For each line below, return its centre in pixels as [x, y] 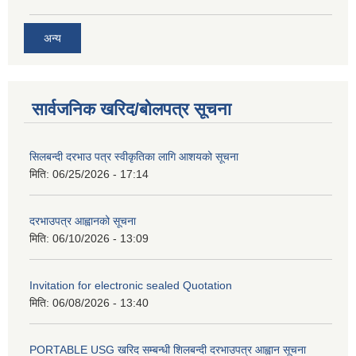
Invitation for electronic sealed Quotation [131, 286]
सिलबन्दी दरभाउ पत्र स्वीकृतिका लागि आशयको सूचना [134, 157]
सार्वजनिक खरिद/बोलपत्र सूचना [132, 110]
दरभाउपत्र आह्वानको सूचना [83, 221]
